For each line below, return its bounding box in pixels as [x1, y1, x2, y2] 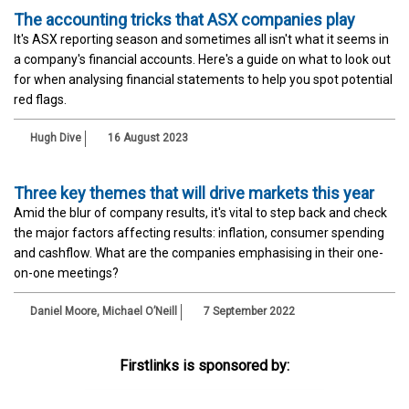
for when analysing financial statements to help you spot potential [14, 72, 393, 88]
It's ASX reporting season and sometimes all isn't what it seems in [14, 32, 389, 47]
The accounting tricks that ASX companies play [14, 10, 355, 30]
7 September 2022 [201, 305, 295, 319]
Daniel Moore [30, 305, 97, 319]
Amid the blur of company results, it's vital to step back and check [14, 205, 387, 221]
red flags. [14, 92, 67, 108]
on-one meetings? [14, 266, 119, 281]
